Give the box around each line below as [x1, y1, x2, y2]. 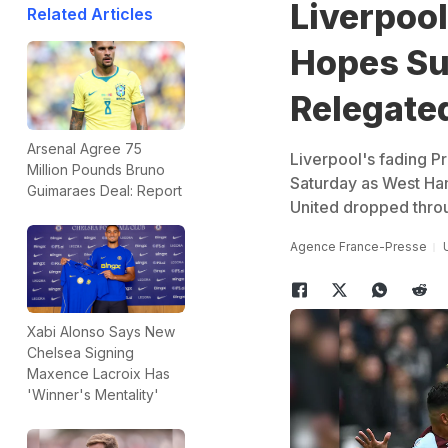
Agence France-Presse [289, 239, 427, 254]
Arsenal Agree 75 [27, 139, 142, 157]
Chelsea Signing [27, 344, 134, 362]
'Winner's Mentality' [27, 386, 159, 404]
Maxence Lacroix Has [27, 365, 170, 383]
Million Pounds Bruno [27, 160, 165, 178]
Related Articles [27, 4, 153, 24]
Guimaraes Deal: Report [27, 181, 182, 199]
